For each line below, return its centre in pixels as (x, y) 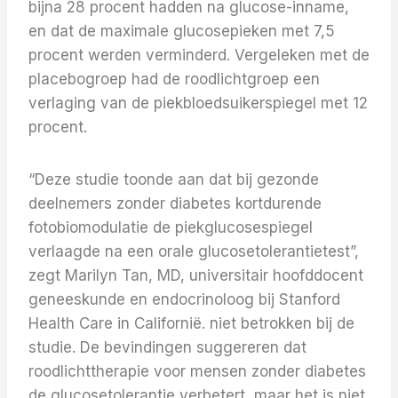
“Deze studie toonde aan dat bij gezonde (174, 180)
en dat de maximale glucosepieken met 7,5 (182, 32)
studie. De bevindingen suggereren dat (167, 348)
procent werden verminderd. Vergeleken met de (199, 56)
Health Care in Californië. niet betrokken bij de (191, 324)
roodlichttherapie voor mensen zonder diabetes (197, 372)
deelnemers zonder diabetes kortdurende (175, 204)
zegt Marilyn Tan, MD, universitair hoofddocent (196, 276)
